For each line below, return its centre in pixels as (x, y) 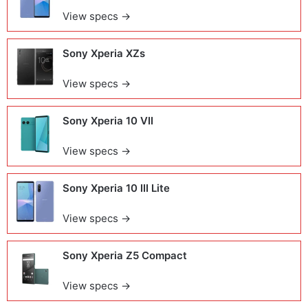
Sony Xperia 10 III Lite (116, 188)
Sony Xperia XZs (104, 54)
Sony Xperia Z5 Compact (125, 256)
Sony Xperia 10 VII (108, 121)
